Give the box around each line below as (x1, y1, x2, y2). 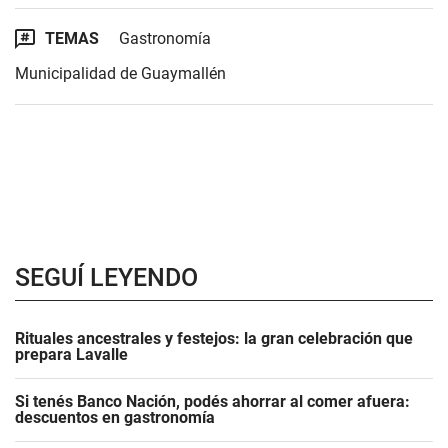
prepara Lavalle (15, 344, 128, 364)
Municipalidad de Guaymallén (15, 63, 226, 83)
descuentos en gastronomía (15, 407, 215, 427)
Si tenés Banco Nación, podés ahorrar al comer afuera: (15, 391, 410, 411)
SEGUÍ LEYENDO (15, 262, 198, 292)
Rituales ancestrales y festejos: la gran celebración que (15, 328, 413, 348)
